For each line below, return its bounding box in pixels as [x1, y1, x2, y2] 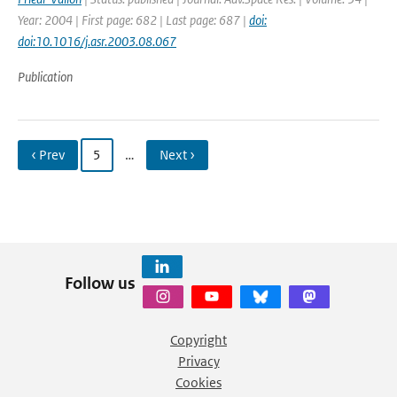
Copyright [170, 331, 227, 348]
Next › [160, 146, 195, 163]
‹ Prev [31, 146, 65, 163]
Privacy [177, 353, 220, 370]
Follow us [64, 272, 136, 293]
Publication [18, 68, 73, 85]
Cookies [175, 374, 222, 391]
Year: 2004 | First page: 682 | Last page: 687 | [18, 12, 249, 28]
